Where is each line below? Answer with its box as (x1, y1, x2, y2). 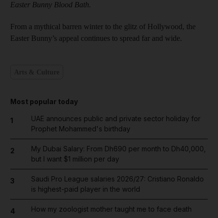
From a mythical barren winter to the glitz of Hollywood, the (10, 22, 196, 31)
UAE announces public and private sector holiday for (31, 114, 200, 123)
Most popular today (10, 97, 78, 106)
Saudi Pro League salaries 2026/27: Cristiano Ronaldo (31, 175, 204, 183)
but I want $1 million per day (31, 155, 119, 163)
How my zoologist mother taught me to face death (31, 205, 192, 214)
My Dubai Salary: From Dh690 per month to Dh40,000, (31, 145, 206, 153)
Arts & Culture (14, 68, 59, 76)
